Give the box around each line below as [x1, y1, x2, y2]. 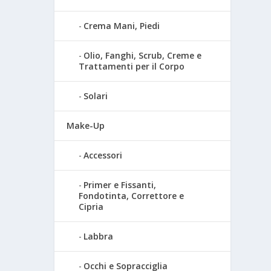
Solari [83, 90, 108, 102]
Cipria [79, 201, 104, 213]
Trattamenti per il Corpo [79, 60, 185, 73]
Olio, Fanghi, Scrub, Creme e [83, 50, 202, 62]
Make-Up [67, 120, 105, 132]
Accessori [83, 149, 123, 162]
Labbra [83, 230, 114, 243]
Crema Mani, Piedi [83, 20, 160, 32]
